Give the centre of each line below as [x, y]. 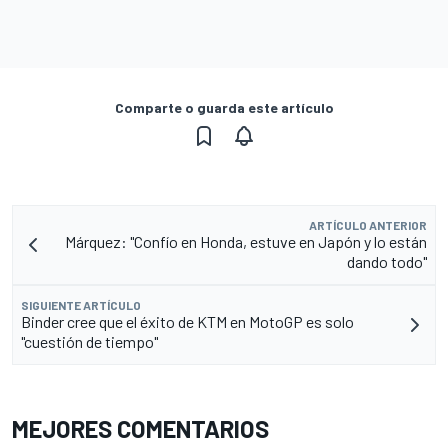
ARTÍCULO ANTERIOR [368, 224]
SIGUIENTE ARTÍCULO [81, 304]
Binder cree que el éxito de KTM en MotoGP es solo [187, 321]
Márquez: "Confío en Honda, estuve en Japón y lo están [246, 241]
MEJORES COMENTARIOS [140, 428]
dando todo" [387, 261]
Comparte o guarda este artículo [224, 107]
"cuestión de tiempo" [89, 341]
